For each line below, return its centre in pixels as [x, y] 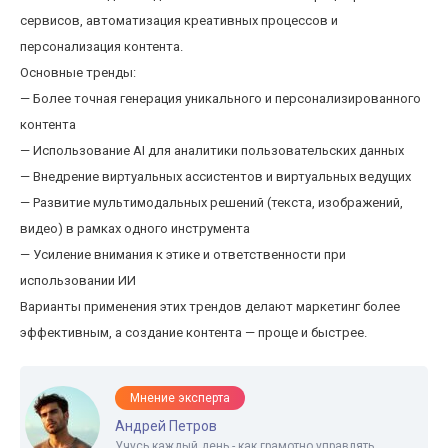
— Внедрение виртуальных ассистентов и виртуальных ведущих [215, 176]
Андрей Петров [166, 426]
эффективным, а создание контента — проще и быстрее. [193, 332]
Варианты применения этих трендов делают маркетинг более [210, 306]
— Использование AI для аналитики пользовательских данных [212, 150]
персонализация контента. [101, 46]
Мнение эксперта [180, 398]
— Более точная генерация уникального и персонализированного [220, 98]
